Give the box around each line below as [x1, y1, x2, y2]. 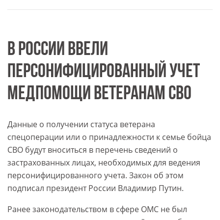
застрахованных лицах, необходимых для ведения [7, 157, 200, 168]
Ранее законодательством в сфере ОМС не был [7, 204, 187, 215]
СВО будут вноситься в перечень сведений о [7, 144, 178, 156]
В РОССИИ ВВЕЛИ [7, 40, 108, 60]
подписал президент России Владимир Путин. [7, 183, 184, 194]
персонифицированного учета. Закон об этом [7, 170, 184, 181]
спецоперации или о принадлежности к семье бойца [7, 132, 211, 143]
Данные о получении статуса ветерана [7, 119, 155, 130]
